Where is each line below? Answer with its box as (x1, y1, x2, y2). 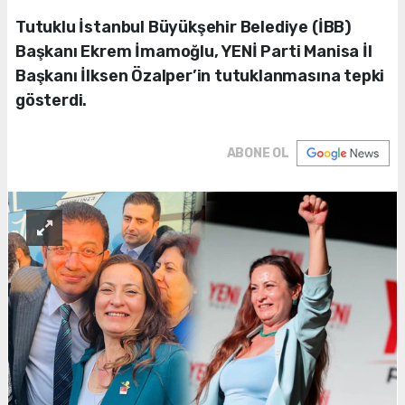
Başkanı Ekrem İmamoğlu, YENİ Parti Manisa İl (15, 42, 372, 62)
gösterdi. (15, 90, 88, 111)
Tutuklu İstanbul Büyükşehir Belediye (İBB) (15, 17, 352, 38)
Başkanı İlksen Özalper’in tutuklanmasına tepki (15, 66, 385, 87)
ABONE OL (226, 146, 289, 162)
